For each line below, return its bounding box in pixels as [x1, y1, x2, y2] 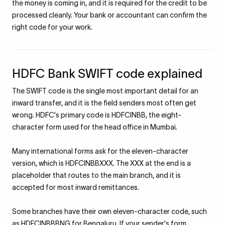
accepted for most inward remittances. [12, 183, 139, 191]
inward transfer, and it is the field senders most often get [12, 99, 196, 107]
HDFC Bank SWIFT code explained [12, 67, 202, 80]
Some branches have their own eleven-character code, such [12, 207, 207, 215]
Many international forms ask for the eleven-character [12, 147, 188, 155]
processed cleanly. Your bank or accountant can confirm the [12, 11, 207, 19]
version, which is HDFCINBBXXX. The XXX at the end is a [12, 159, 191, 167]
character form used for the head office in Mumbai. [12, 123, 177, 131]
